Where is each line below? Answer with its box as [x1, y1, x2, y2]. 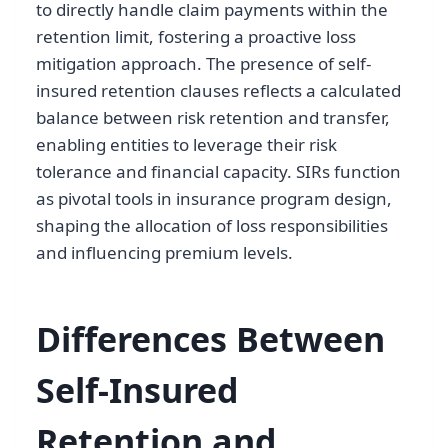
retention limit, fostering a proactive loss [36, 25, 356, 49]
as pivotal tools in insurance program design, [36, 187, 392, 211]
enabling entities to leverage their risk [36, 133, 337, 157]
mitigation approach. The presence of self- [36, 52, 371, 76]
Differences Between [36, 316, 385, 363]
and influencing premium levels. [36, 241, 293, 265]
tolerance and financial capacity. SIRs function [36, 160, 401, 184]
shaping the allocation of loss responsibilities [36, 214, 388, 238]
